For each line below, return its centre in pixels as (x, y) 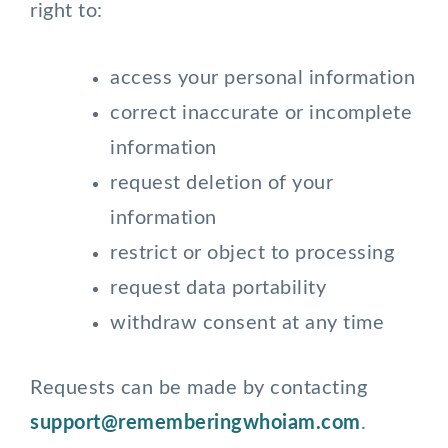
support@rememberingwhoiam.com (195, 423)
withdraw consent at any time (247, 323)
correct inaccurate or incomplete (261, 113)
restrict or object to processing (252, 253)
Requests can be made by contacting (198, 388)
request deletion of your (221, 183)
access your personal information (262, 78)
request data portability (218, 288)
